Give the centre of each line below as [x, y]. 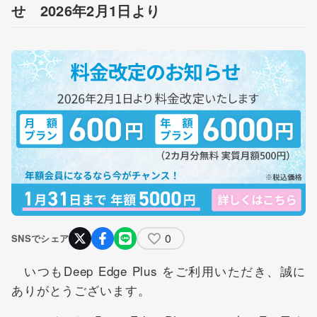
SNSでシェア [40, 238]
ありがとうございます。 [81, 290]
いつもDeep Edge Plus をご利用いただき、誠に [158, 271]
